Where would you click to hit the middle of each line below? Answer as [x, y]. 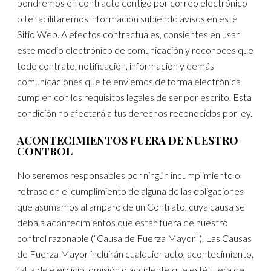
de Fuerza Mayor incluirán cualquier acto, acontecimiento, [135, 253]
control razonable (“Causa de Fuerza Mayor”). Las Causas [135, 238]
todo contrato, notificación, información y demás [116, 66]
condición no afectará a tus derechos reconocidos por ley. [135, 113]
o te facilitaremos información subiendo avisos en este [128, 19]
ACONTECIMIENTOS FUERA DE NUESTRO [128, 140]
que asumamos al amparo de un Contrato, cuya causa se [131, 206]
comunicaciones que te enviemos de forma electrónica [129, 82]
